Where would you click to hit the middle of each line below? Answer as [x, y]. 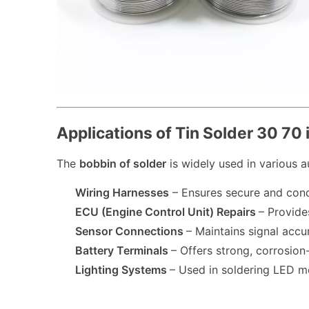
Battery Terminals [122, 250]
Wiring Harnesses [122, 192]
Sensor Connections [130, 231]
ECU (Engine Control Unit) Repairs [166, 211]
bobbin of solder [123, 164]
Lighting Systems [121, 269]
